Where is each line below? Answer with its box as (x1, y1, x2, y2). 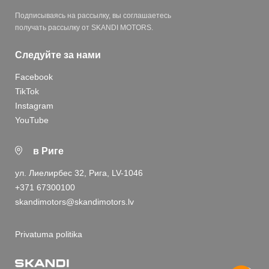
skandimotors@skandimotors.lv (15, 196, 134, 207)
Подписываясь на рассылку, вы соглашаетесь (15, 11, 171, 20)
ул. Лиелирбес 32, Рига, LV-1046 (15, 168, 143, 178)
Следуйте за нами (15, 49, 101, 60)
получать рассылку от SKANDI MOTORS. (15, 23, 153, 32)
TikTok (15, 86, 39, 96)
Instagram (15, 100, 53, 110)
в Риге (33, 145, 64, 156)
